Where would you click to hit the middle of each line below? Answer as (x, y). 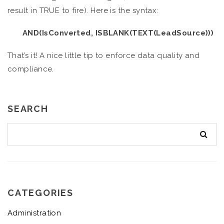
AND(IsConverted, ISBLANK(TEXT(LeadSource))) (118, 33)
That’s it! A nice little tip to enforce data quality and (104, 56)
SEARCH (28, 109)
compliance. (31, 69)
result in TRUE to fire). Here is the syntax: (83, 11)
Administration (34, 213)
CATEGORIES (40, 192)
